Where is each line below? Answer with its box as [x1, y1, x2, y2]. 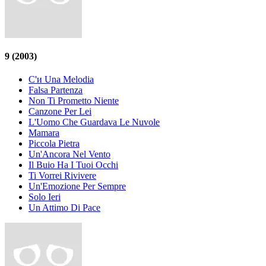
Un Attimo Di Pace [28, 202, 100, 213]
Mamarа [28, 127, 59, 138]
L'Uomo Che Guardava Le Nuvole [28, 116, 160, 127]
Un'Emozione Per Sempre [28, 180, 126, 191]
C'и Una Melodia [28, 74, 94, 84]
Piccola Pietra [28, 138, 80, 148]
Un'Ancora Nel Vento [28, 148, 110, 159]
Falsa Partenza [28, 84, 83, 95]
